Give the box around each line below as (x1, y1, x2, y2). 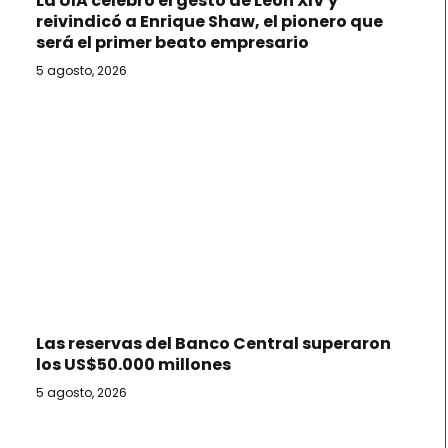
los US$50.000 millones (36, 353, 231, 377)
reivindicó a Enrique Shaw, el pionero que (36, 9, 383, 33)
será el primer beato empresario (36, 30, 309, 54)
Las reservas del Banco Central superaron (36, 332, 391, 356)
